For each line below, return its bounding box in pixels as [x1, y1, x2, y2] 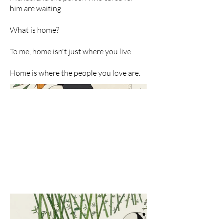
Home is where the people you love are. [10, 67, 140, 78]
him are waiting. [10, 3, 63, 13]
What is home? [10, 24, 59, 35]
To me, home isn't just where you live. [10, 46, 132, 56]
